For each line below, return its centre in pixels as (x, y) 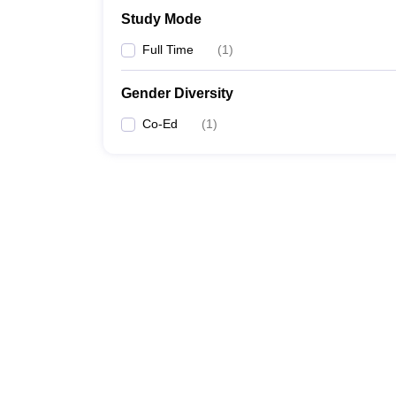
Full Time (168, 49)
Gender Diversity (177, 93)
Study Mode (161, 19)
